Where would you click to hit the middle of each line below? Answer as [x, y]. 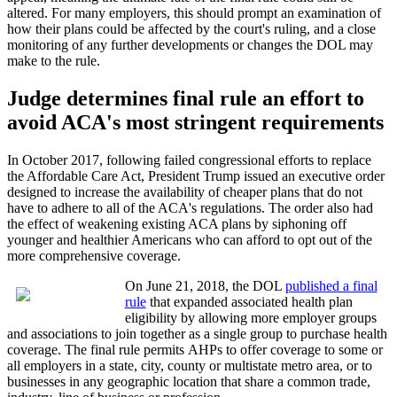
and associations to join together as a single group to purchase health [197, 333]
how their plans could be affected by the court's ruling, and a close [191, 28]
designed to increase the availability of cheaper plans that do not [185, 191]
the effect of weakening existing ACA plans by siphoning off [177, 223]
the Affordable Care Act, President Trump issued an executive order [196, 175]
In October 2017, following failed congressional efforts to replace [189, 160]
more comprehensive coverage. [94, 255]
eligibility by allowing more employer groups [250, 317]
